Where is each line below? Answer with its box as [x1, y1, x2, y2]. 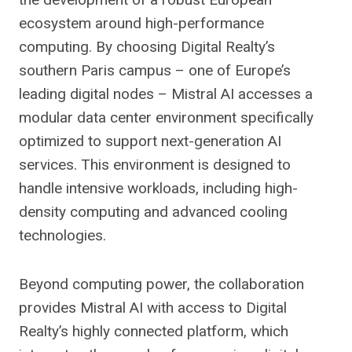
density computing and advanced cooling [19, 203, 288, 221]
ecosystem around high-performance [19, 14, 264, 32]
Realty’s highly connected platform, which [19, 322, 288, 340]
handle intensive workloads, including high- [19, 179, 298, 197]
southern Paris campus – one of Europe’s [19, 61, 291, 79]
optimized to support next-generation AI [19, 132, 281, 150]
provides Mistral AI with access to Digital [19, 299, 287, 317]
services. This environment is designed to [19, 156, 291, 174]
